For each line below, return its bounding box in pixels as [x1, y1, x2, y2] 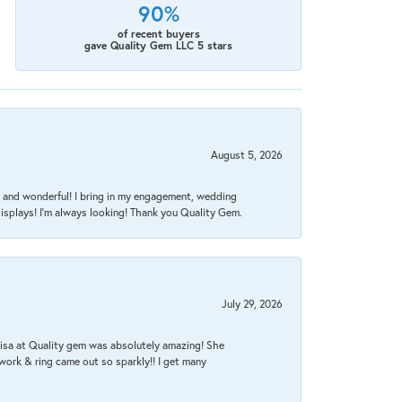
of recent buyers [117, 27, 200, 41]
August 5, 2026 [211, 147, 283, 162]
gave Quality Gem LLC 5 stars [84, 39, 233, 53]
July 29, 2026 [222, 296, 283, 311]
